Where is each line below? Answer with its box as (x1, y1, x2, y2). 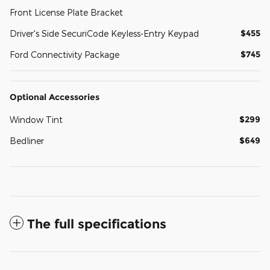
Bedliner (10, 136, 44, 146)
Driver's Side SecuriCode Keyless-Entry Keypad (10, 28, 199, 39)
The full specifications (27, 216, 166, 232)
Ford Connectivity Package (10, 49, 119, 60)
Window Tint (10, 115, 63, 125)
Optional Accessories (10, 92, 99, 103)
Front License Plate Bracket (10, 7, 123, 18)
